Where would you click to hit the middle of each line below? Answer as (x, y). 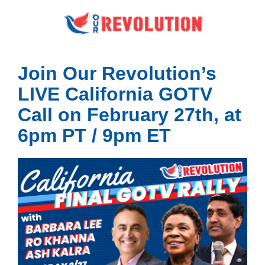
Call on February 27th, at (130, 114)
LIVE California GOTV (115, 94)
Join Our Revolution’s (117, 73)
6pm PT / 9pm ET (94, 135)
